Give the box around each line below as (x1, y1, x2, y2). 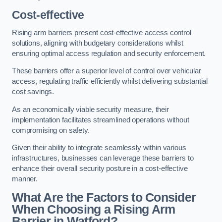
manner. (12, 175, 38, 183)
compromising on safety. (12, 126, 90, 134)
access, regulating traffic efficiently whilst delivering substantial (12, 77, 208, 86)
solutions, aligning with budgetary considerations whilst (12, 39, 183, 47)
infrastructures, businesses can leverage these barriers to (12, 154, 194, 163)
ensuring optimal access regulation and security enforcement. (12, 49, 206, 57)
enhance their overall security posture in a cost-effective (12, 165, 188, 173)
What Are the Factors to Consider (12, 190, 196, 204)
